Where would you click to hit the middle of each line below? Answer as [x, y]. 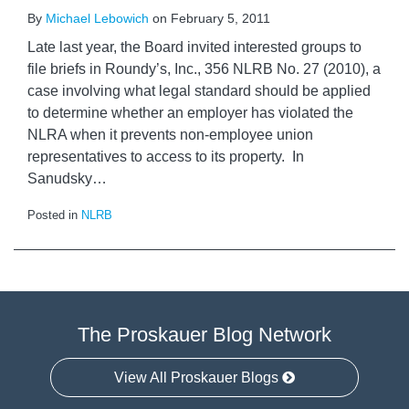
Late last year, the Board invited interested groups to [194, 47]
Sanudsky [60, 178]
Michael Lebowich [97, 18]
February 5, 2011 [220, 18]
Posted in [54, 215]
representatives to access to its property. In [166, 157]
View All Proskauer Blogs [196, 378]
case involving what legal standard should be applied [199, 91]
